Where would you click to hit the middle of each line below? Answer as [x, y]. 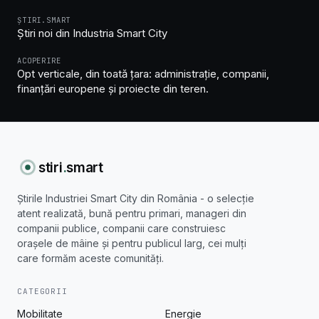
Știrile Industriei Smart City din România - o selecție [136, 199]
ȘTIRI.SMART [44, 20]
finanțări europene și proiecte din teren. [113, 89]
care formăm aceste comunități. [90, 258]
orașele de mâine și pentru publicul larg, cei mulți [132, 244]
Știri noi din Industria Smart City [92, 33]
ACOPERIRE [39, 61]
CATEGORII [42, 292]
